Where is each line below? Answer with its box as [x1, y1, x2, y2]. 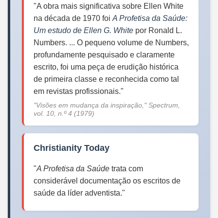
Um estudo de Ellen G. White [34, 26, 133, 35]
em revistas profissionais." [34, 87, 124, 96]
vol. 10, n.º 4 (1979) [34, 110, 94, 118]
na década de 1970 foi [34, 14, 112, 23]
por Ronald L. [133, 26, 182, 35]
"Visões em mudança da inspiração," [34, 102, 148, 109]
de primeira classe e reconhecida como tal [34, 75, 179, 84]
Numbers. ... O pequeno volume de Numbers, [34, 38, 189, 47]
